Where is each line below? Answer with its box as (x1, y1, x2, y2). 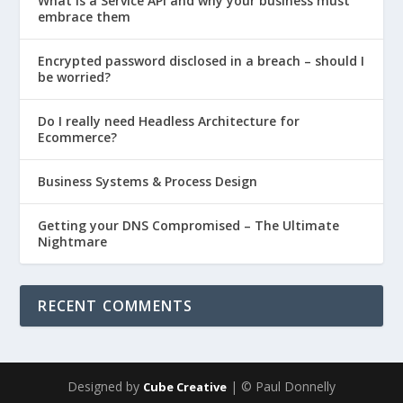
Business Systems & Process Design (38, 173, 258, 190)
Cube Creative (143, 379, 227, 395)
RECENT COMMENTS (38, 296, 193, 316)
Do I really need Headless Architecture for (38, 112, 300, 130)
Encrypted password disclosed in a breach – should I (38, 52, 365, 69)
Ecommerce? (38, 129, 118, 146)
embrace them (38, 8, 131, 25)
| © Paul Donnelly (227, 378, 336, 395)
